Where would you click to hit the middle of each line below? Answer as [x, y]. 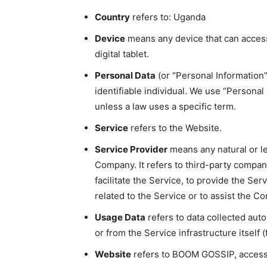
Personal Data [125, 75]
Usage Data [120, 217]
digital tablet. [122, 54]
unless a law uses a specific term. [165, 106]
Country [112, 17]
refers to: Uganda [168, 17]
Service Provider [131, 149]
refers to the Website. [175, 128]
